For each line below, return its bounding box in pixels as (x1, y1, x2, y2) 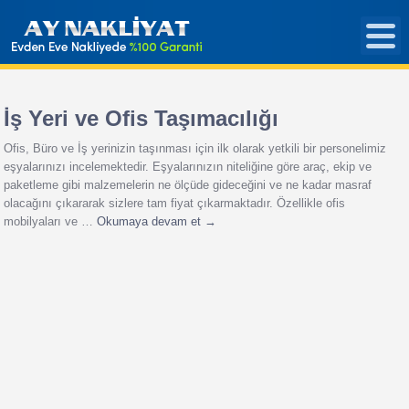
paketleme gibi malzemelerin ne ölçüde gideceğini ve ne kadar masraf (4, 178, 372, 192)
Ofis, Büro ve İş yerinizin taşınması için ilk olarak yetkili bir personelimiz (4, 142, 387, 155)
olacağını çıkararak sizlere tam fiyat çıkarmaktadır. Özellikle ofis (4, 196, 346, 210)
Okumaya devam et (97, 215, 205, 228)
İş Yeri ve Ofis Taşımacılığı (4, 106, 279, 131)
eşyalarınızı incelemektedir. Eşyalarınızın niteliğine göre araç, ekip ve (4, 160, 372, 173)
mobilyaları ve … (4, 215, 98, 228)
